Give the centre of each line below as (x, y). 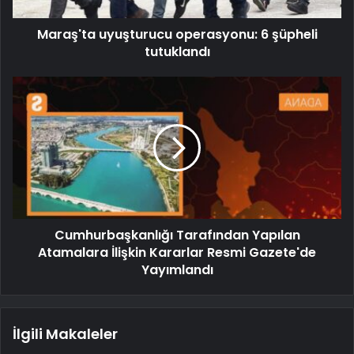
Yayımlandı (177, 269)
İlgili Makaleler (65, 333)
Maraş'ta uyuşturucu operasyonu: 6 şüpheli (177, 34)
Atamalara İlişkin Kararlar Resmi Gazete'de (177, 252)
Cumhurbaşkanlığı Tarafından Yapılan (177, 235)
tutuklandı (177, 51)
